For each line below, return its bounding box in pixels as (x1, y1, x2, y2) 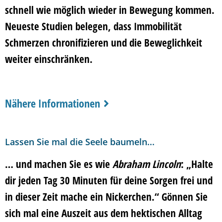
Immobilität (134, 19, 182, 33)
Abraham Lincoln (112, 157, 181, 171)
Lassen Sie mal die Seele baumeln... (5, 136, 155, 148)
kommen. (173, 2, 215, 17)
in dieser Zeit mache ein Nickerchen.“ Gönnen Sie (5, 190, 208, 204)
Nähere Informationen (5, 96, 100, 111)
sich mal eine (5, 206, 61, 221)
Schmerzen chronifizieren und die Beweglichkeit (5, 35, 202, 50)
